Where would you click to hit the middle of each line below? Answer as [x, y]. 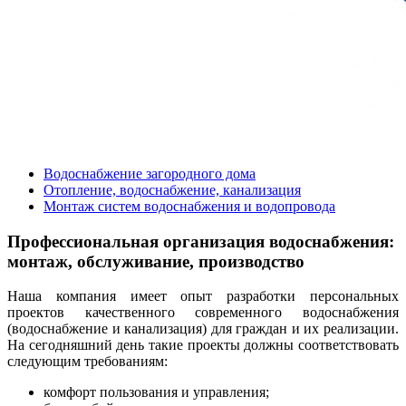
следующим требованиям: [87, 362]
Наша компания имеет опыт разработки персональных [203, 296]
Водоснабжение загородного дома [150, 173]
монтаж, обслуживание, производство [156, 261]
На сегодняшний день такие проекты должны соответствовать [203, 345]
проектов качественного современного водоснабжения [203, 313]
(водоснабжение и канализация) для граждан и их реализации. [203, 329]
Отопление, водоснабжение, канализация [172, 189]
